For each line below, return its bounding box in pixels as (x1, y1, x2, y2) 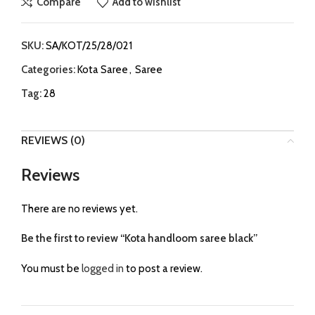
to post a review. (124, 262, 202, 275)
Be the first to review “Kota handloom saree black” (21, 231, 257, 245)
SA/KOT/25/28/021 (46, 39, 132, 52)
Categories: (21, 63, 75, 76)
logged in (82, 262, 124, 275)
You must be (21, 262, 82, 275)
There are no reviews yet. (21, 202, 138, 215)
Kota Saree (77, 63, 128, 76)
